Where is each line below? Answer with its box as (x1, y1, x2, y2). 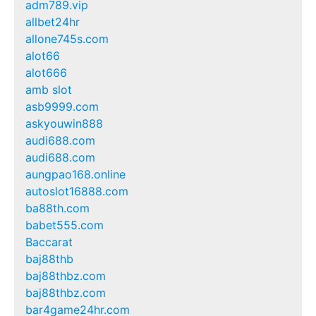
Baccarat (25, 234, 73, 249)
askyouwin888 (25, 116, 103, 130)
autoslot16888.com (25, 183, 128, 198)
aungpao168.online (25, 166, 126, 181)
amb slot (25, 82, 72, 97)
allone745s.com (25, 31, 109, 46)
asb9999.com (25, 99, 99, 114)
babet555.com (25, 217, 104, 232)
